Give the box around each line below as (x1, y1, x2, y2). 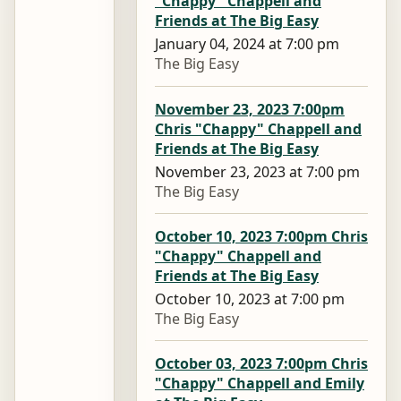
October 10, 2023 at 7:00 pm (155, 288, 345, 309)
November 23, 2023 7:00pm (155, 98, 345, 119)
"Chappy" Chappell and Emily (155, 373, 364, 393)
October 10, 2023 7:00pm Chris (155, 226, 368, 246)
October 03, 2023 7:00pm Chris (155, 354, 368, 373)
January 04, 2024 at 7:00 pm (155, 34, 339, 55)
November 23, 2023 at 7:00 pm (155, 161, 360, 182)
